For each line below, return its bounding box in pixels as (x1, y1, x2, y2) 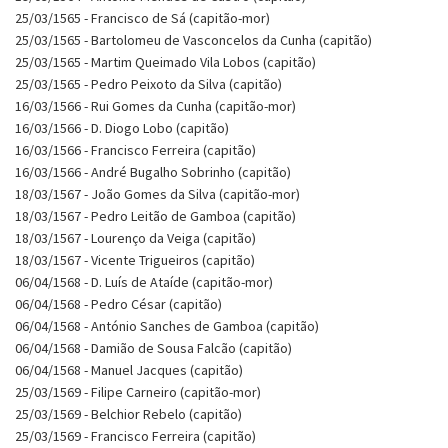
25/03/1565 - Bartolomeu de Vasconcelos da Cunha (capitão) (15, 30, 372, 49)
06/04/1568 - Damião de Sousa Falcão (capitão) (15, 338, 292, 357)
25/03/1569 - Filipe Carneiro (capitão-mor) (15, 382, 261, 401)
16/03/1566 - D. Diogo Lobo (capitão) (15, 118, 229, 137)
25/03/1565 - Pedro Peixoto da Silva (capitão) (15, 74, 282, 93)
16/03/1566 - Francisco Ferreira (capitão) (15, 140, 256, 159)
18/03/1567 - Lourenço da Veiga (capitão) (15, 228, 256, 247)
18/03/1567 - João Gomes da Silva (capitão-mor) (15, 184, 300, 203)
